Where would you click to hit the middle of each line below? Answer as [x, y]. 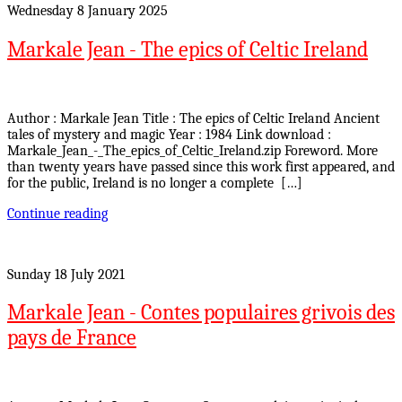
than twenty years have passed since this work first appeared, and [201, 166]
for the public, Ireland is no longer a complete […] [155, 183]
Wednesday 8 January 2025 [87, 10]
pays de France [72, 338]
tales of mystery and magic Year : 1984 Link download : [169, 134]
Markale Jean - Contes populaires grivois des [201, 313]
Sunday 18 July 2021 [66, 274]
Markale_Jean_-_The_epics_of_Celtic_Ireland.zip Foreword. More [192, 150]
